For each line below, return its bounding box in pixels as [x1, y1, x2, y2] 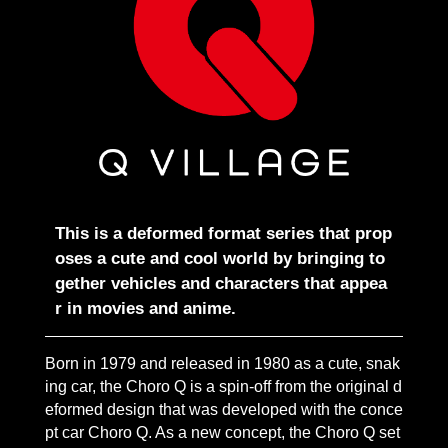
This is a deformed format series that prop [54, 223, 392, 243]
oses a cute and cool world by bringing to [54, 248, 385, 268]
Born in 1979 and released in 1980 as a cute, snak [44, 354, 400, 372]
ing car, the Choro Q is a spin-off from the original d [44, 377, 402, 395]
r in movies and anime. [54, 298, 236, 318]
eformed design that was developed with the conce [44, 400, 403, 418]
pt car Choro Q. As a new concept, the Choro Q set [44, 423, 400, 441]
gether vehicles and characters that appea [54, 273, 387, 293]
